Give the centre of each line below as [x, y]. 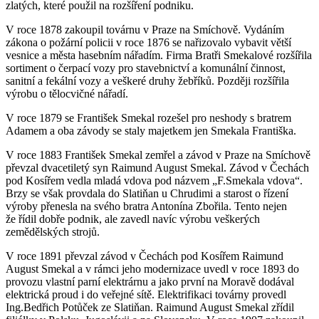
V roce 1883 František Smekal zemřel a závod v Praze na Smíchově [158, 155]
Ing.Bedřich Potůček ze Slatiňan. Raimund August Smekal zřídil [150, 307]
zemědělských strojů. [53, 231]
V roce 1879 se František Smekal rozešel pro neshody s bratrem [148, 117]
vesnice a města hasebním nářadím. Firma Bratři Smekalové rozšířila [159, 55]
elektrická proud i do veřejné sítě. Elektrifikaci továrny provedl [146, 294]
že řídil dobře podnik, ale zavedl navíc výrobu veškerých [133, 219]
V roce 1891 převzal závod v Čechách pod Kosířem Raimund [145, 256]
